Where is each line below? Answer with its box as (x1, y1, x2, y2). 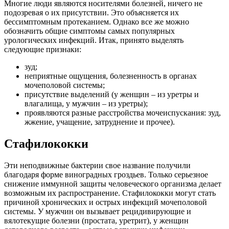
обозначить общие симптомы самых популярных (4, 27, 175, 36)
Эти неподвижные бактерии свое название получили (4, 161, 191, 170)
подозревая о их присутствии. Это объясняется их (4, 8, 179, 17)
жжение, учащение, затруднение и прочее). (25, 118, 175, 127)
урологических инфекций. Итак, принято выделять (4, 36, 184, 45)
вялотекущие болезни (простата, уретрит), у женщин (4, 216, 189, 225)
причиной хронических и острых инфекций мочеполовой (4, 198, 207, 207)
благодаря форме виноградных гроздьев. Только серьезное (4, 170, 208, 179)
